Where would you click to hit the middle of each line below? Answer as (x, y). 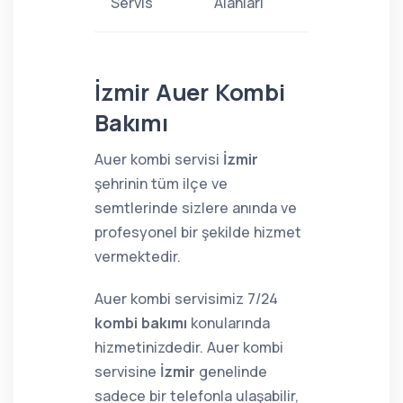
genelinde (231, 372)
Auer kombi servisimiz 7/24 (186, 299)
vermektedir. (138, 256)
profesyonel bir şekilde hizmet (198, 232)
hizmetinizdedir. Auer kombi (189, 347)
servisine (127, 372)
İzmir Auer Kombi (190, 92)
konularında (228, 323)
